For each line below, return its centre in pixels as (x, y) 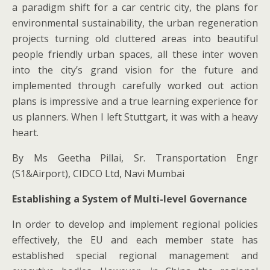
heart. (25, 133)
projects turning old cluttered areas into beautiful (135, 39)
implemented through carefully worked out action (135, 86)
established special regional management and (135, 256)
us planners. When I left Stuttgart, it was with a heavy (135, 117)
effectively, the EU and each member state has (135, 240)
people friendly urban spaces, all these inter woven (135, 54)
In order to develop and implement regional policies (135, 224)
